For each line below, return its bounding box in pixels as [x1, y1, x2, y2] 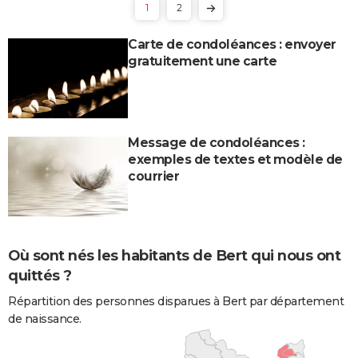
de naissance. [8, 311, 82, 326]
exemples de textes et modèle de [128, 151, 343, 167]
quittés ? [8, 266, 72, 284]
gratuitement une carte [128, 53, 276, 69]
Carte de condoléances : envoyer [128, 36, 336, 52]
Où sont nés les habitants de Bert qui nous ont [8, 246, 340, 265]
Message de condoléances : [128, 134, 305, 150]
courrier [128, 168, 179, 184]
